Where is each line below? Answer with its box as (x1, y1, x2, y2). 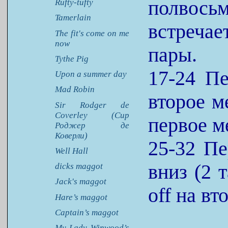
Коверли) (54, 130, 88, 140)
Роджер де (54, 120, 129, 130)
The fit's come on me (54, 28, 129, 38)
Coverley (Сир (54, 110, 129, 120)
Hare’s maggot (54, 192, 107, 202)
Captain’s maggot (54, 207, 119, 217)
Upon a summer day (54, 69, 127, 79)
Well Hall (54, 146, 88, 156)
